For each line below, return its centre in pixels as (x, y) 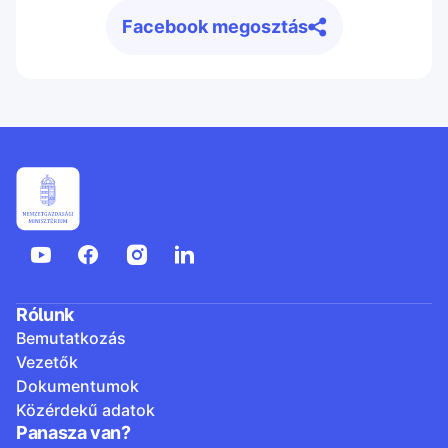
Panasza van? (73, 432)
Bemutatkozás (71, 338)
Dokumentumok (77, 386)
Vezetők (47, 362)
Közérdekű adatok (85, 410)
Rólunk (45, 314)
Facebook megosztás (214, 26)
